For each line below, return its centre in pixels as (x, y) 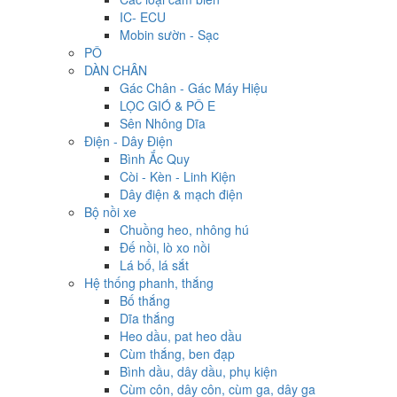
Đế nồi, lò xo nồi (165, 248)
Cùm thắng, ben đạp (177, 354)
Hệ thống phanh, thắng (149, 283)
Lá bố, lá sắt (154, 265)
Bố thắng (145, 301)
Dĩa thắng (147, 319)
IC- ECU (143, 17)
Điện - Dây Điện (128, 141)
